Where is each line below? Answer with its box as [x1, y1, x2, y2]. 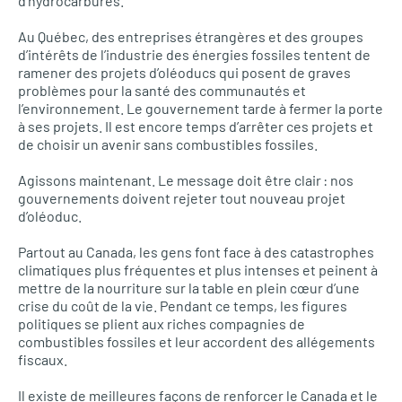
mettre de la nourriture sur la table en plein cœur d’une [18, 278, 360, 296]
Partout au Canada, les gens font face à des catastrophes [18, 242, 374, 260]
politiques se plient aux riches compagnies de [18, 314, 305, 332]
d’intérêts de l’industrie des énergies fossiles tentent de [18, 45, 371, 63]
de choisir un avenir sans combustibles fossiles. [18, 135, 318, 153]
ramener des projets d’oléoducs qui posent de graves [18, 63, 351, 81]
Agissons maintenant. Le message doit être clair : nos [18, 170, 354, 188]
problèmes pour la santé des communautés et [18, 81, 306, 99]
